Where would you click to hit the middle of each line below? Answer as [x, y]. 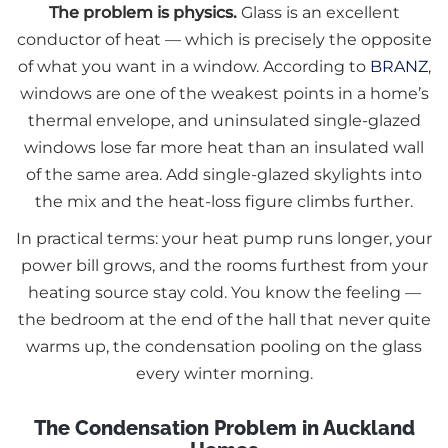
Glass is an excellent [318, 13]
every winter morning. [224, 374]
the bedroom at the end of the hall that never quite [224, 320]
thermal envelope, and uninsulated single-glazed [224, 121]
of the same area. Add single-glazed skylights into [224, 175]
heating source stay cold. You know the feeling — [224, 293]
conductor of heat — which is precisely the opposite [224, 40]
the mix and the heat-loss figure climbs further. [224, 202]
